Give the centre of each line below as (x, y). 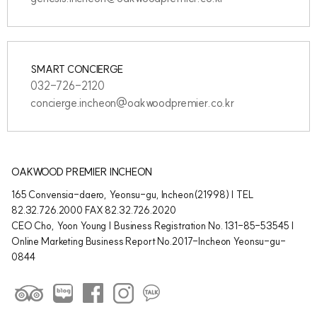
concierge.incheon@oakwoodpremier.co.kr (132, 103)
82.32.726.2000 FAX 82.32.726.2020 (94, 210)
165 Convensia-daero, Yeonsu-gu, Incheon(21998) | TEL (133, 195)
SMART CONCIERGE (77, 69)
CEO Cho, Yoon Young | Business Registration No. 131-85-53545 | (153, 226)
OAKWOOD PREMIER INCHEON (82, 172)
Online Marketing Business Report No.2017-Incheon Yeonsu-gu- (149, 241)
